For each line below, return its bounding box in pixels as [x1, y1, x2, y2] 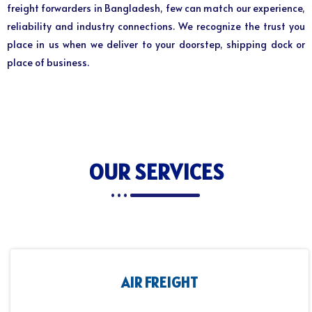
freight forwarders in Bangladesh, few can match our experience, [7, 1, 305, 15]
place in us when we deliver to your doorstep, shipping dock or [7, 38, 305, 52]
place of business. [7, 56, 91, 70]
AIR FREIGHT [121, 272, 198, 292]
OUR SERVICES [88, 157, 224, 186]
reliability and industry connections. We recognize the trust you [7, 19, 305, 33]
